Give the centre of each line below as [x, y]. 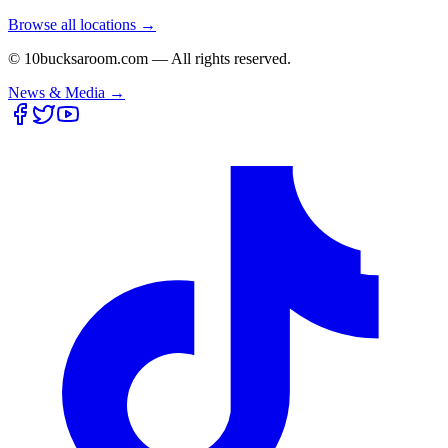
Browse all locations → [82, 24]
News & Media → [66, 92]
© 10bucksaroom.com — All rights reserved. [149, 58]
